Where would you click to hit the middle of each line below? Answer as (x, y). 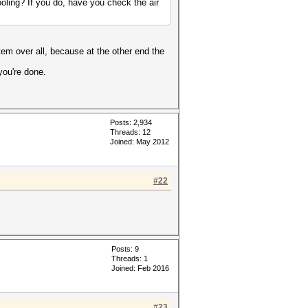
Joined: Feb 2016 (140, 268)
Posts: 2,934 (131, 122)
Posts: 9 (125, 249)
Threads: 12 (130, 132)
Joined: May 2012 (140, 142)
